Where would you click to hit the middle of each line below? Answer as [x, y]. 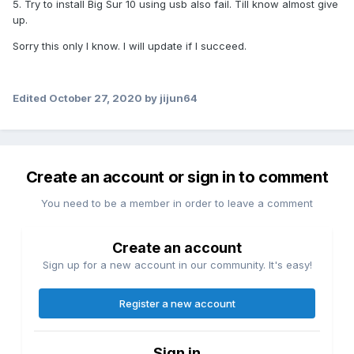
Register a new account [177, 304]
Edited [31, 98]
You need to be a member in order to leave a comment [177, 203]
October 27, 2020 [96, 98]
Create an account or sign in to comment [177, 177]
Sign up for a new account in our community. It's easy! [177, 265]
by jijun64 [170, 98]
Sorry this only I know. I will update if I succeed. [130, 46]
